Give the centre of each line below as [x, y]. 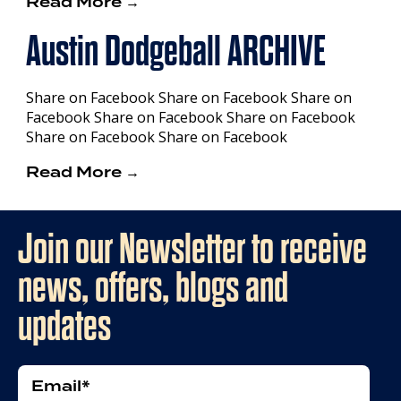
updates [64, 327]
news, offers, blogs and [153, 288]
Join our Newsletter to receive [192, 250]
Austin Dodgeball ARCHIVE [176, 51]
